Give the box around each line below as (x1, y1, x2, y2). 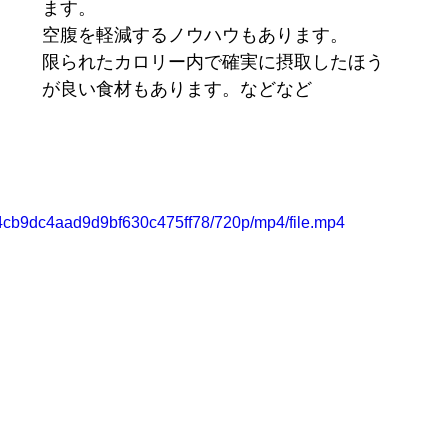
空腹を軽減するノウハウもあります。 (42, 25, 348, 45)
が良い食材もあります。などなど (42, 79, 312, 99)
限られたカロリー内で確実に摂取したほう (42, 52, 384, 72)
